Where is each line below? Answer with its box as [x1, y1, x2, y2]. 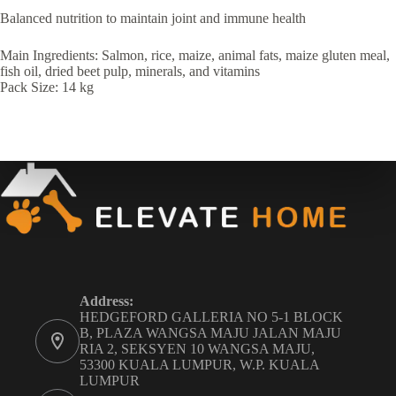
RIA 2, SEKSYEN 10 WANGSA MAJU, [80, 341, 315, 357]
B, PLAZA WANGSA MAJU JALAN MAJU [80, 325, 341, 341]
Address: [80, 293, 133, 309]
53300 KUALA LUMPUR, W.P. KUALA [80, 357, 319, 373]
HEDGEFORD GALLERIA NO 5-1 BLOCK [80, 309, 343, 325]
